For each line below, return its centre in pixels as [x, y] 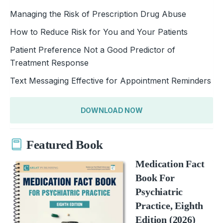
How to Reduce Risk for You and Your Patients [99, 32]
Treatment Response [49, 62]
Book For [155, 177]
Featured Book [65, 145]
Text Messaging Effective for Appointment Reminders [111, 80]
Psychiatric [159, 191]
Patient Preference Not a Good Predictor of [93, 50]
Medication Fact [170, 164]
